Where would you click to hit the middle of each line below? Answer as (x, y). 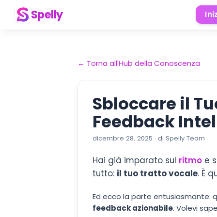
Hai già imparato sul (134, 160)
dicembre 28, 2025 (123, 138)
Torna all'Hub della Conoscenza (143, 63)
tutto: (103, 173)
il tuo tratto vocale (157, 173)
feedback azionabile (133, 208)
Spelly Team (185, 138)
